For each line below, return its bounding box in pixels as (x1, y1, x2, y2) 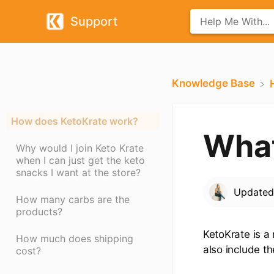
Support (70, 14, 117, 29)
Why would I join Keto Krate (16, 142, 144, 155)
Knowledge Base (171, 77, 255, 89)
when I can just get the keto (16, 154, 145, 167)
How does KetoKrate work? (11, 115, 138, 128)
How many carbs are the (16, 193, 130, 206)
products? (16, 206, 62, 218)
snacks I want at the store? (16, 166, 141, 179)
